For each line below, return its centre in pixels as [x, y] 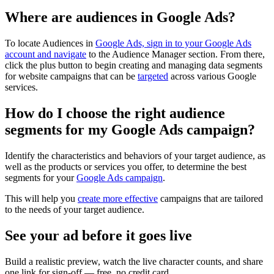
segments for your [41, 178]
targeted [153, 76]
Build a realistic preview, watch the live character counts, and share [134, 261]
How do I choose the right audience [115, 113]
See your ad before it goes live [98, 235]
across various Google [212, 76]
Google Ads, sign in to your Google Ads [173, 43]
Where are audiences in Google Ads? [120, 17]
